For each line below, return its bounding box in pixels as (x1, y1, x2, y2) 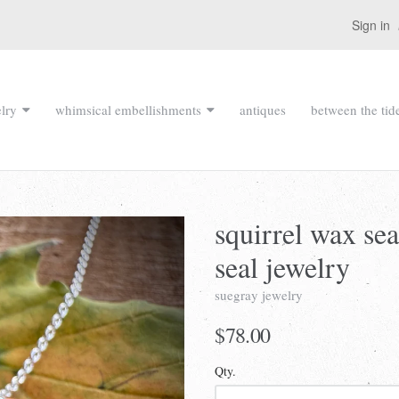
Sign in (352, 16, 391, 34)
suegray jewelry (215, 286, 304, 304)
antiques (240, 101, 286, 118)
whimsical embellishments (55, 101, 201, 118)
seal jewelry (215, 248, 351, 286)
